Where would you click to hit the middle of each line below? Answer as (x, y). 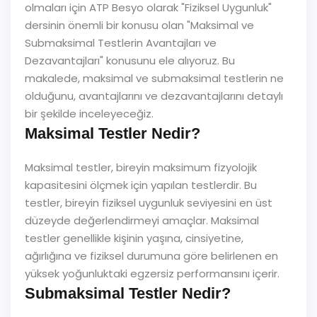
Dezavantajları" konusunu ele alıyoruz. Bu (130, 60)
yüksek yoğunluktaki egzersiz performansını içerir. (152, 273)
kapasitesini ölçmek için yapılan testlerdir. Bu (141, 185)
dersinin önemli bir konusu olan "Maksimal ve (139, 25)
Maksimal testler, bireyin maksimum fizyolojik (141, 167)
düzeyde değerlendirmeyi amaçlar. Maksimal (142, 220)
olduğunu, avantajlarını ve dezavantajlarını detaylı (154, 96)
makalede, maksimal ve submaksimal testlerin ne (154, 78)
